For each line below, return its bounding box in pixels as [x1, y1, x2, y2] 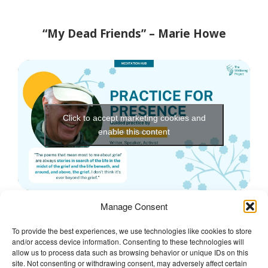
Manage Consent [100, 200, 167, 212]
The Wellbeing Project [19, 240, 114, 255]
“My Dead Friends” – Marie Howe [42, 25, 226, 41]
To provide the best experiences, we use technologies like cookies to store [12, 226, 252, 236]
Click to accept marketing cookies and [62, 113, 206, 123]
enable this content [98, 127, 170, 137]
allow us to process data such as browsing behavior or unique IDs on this [12, 247, 248, 257]
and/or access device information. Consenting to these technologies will [12, 236, 244, 246]
